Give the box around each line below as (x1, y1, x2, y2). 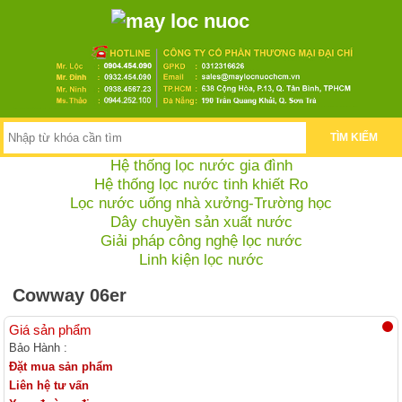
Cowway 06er (13, 284, 127, 305)
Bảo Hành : (9, 340, 68, 354)
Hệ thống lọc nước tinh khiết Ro (94, 176, 308, 193)
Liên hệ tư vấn (9, 378, 90, 392)
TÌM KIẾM (330, 131, 379, 144)
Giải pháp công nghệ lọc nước (100, 232, 302, 249)
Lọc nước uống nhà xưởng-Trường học (70, 195, 332, 212)
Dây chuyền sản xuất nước (109, 214, 293, 231)
